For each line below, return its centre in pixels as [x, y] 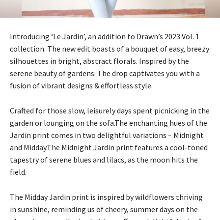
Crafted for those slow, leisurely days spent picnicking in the [110, 110]
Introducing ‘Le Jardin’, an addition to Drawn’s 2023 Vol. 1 [105, 36]
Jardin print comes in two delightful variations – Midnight [107, 135]
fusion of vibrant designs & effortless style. [81, 85]
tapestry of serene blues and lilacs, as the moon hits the [104, 159]
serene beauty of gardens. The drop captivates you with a [105, 73]
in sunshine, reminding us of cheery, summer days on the [104, 209]
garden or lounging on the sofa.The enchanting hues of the [109, 123]
